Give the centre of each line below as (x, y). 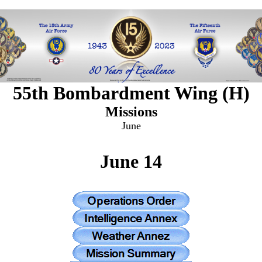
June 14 (131, 161)
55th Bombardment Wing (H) (131, 93)
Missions (131, 112)
